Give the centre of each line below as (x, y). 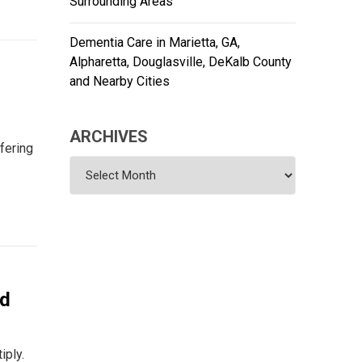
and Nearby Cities (120, 82)
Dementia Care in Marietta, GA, (155, 43)
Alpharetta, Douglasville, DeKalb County (181, 62)
